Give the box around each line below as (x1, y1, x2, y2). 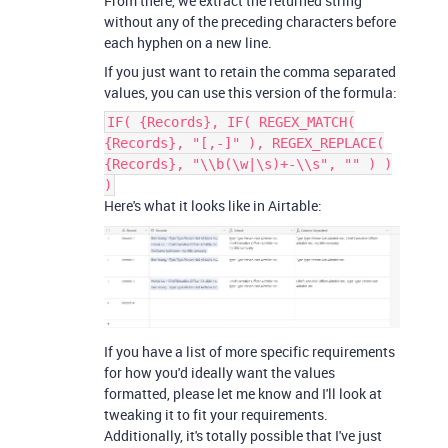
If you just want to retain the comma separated (104, 61, 396, 81)
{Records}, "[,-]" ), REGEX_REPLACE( (104, 134, 384, 151)
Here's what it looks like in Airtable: (104, 195, 322, 215)
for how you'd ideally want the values (104, 363, 335, 383)
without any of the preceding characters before (104, 11, 396, 31)
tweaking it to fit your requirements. (104, 405, 328, 425)
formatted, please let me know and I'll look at (104, 384, 382, 404)
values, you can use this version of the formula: (104, 82, 397, 102)
